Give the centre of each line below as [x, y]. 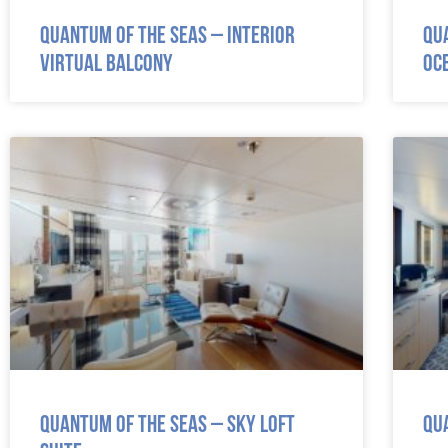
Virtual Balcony [106, 63]
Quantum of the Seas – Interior [167, 35]
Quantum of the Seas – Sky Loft [167, 424]
